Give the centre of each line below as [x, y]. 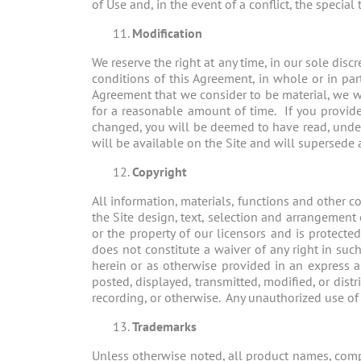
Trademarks [164, 327]
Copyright [160, 172]
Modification [167, 33]
